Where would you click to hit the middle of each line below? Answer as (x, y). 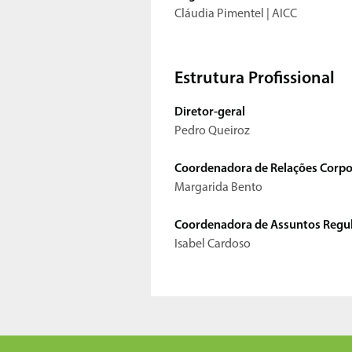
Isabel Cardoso (214, 245)
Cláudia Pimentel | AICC (237, 15)
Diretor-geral (210, 113)
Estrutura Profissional (255, 79)
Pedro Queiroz (212, 132)
